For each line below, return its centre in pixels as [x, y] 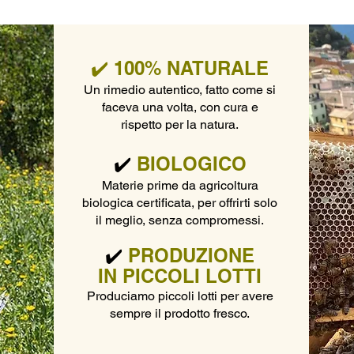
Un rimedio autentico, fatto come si [180, 90]
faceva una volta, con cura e [180, 107]
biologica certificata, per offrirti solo [180, 203]
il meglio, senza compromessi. [180, 220]
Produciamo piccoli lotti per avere [180, 296]
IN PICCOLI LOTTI [180, 276]
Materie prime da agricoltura [180, 185]
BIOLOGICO [191, 164]
